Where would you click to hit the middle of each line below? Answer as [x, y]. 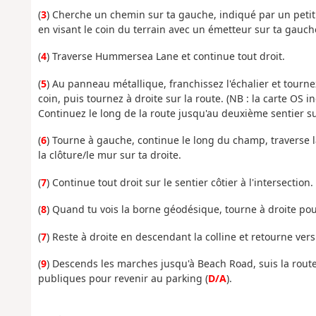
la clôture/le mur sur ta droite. [109, 155]
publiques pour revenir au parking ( [123, 279]
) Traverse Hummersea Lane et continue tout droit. [165, 56]
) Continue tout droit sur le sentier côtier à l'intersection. [180, 182]
